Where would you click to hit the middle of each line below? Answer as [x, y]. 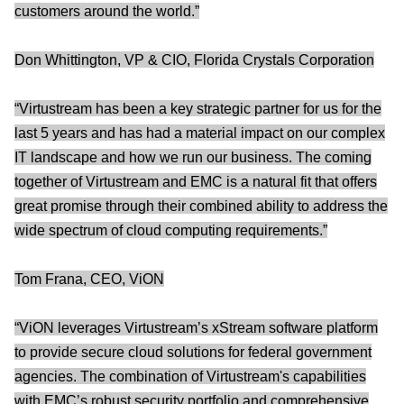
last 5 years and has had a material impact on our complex [200, 133]
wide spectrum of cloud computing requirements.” [171, 230]
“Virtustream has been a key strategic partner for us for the [198, 108]
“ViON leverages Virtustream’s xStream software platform [196, 327]
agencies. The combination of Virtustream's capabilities [190, 376]
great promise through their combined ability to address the [201, 206]
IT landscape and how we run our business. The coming [193, 157]
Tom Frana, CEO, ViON [89, 279]
